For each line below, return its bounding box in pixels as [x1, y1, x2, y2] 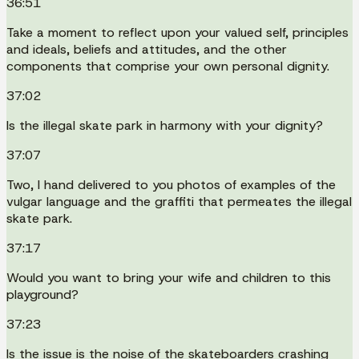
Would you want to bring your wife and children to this [6, 268, 331, 286]
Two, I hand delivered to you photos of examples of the [6, 175, 336, 193]
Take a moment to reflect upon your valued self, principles [6, 23, 349, 41]
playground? [6, 285, 79, 303]
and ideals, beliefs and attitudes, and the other [6, 40, 287, 58]
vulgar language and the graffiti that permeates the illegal [6, 192, 352, 210]
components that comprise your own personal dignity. [6, 57, 329, 75]
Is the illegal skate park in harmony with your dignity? [6, 116, 323, 134]
